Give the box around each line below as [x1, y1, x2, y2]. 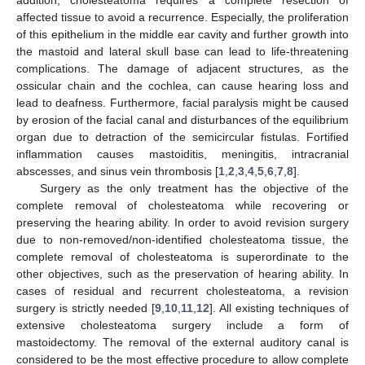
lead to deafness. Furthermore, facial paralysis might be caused [16, 95, 349, 109]
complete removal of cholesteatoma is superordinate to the [16, 249, 349, 263]
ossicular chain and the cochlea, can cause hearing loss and [16, 78, 349, 92]
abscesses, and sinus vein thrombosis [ [16, 164, 218, 178]
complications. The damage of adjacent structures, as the [16, 61, 349, 75]
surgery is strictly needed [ [16, 301, 155, 314]
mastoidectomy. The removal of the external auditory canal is [16, 335, 349, 349]
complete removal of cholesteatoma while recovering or [16, 198, 349, 212]
